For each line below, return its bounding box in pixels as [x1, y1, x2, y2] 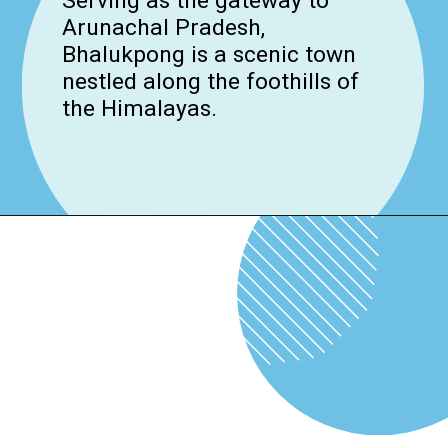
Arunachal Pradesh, [61, 13, 265, 41]
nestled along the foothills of [61, 67, 359, 95]
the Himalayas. [61, 94, 217, 122]
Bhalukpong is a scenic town [61, 40, 356, 68]
